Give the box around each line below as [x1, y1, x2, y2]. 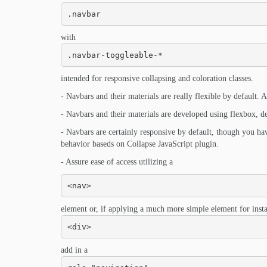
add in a [61, 246, 88, 254]
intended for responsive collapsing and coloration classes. [61, 74, 253, 83]
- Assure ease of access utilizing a [61, 157, 173, 166]
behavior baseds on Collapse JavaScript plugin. [61, 139, 219, 148]
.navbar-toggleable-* [67, 50, 163, 60]
